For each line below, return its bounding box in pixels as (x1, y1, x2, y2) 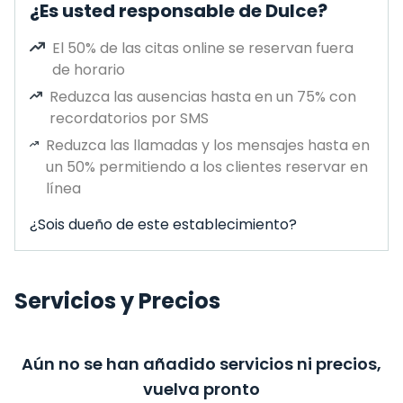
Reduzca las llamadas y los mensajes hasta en (45, 135, 370, 156)
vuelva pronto (143, 378, 260, 400)
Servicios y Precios (14, 286, 220, 316)
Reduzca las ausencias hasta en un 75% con (49, 86, 356, 107)
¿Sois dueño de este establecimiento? (30, 214, 297, 235)
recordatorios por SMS (49, 108, 209, 129)
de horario (52, 59, 125, 80)
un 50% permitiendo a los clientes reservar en (45, 157, 368, 177)
